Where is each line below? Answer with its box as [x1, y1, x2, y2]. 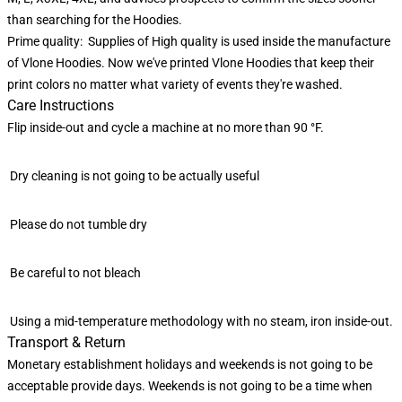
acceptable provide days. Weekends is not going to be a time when [7, 379, 372, 393]
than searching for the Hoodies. [7, 13, 182, 27]
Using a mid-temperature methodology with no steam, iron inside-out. [7, 314, 393, 328]
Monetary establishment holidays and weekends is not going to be [7, 357, 372, 371]
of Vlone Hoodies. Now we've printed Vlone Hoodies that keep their [7, 56, 374, 70]
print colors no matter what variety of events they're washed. [7, 77, 343, 92]
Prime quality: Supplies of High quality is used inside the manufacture [7, 34, 390, 48]
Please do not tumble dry [7, 217, 147, 232]
